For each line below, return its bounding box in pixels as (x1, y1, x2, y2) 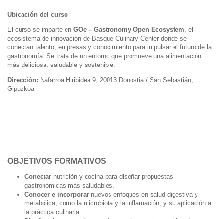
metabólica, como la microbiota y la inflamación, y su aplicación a (24, 199, 211, 207)
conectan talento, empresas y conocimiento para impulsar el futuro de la (7, 43, 212, 51)
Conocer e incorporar (24, 190, 89, 198)
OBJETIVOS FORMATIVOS (7, 156, 106, 165)
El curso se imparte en (7, 25, 73, 33)
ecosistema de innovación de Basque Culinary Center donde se (7, 34, 187, 42)
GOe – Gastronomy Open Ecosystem (73, 25, 184, 33)
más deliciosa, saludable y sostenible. (7, 61, 115, 68)
